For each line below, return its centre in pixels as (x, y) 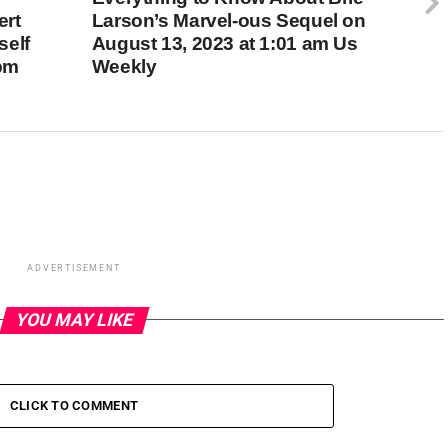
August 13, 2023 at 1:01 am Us (224, 43)
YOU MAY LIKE (74, 319)
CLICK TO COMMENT (74, 405)
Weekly (124, 66)
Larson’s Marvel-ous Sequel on (228, 20)
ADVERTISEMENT (74, 267)
